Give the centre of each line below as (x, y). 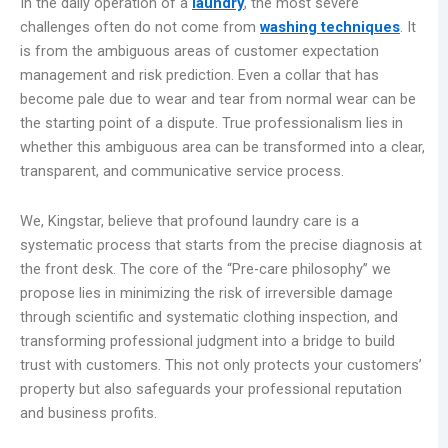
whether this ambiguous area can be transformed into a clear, (222, 147)
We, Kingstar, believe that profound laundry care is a (189, 221)
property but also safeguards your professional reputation (211, 389)
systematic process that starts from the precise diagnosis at (221, 245)
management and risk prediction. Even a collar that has (199, 75)
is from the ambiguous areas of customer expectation (199, 51)
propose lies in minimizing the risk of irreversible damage (206, 293)
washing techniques (330, 27)
